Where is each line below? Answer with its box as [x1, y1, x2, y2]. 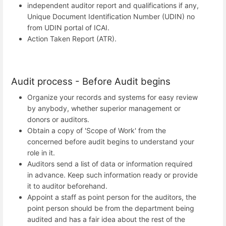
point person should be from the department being [27, 203, 194, 212]
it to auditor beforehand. [27, 181, 107, 190]
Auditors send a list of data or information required [27, 159, 193, 168]
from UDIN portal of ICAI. [27, 23, 109, 32]
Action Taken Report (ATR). [27, 34, 117, 43]
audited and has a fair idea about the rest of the [27, 214, 185, 223]
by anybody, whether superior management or [27, 103, 181, 112]
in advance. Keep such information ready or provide [27, 170, 198, 179]
